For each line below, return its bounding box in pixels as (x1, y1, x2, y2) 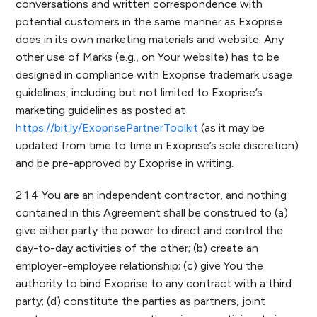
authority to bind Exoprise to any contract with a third (16, 277, 292, 290)
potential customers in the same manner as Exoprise (16, 15, 283, 28)
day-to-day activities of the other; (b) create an (16, 241, 259, 255)
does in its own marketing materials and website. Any (16, 33, 284, 46)
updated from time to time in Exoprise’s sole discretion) (16, 139, 299, 152)
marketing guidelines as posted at (16, 103, 186, 117)
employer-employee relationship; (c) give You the (16, 259, 264, 272)
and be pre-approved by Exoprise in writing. (16, 156, 234, 170)
